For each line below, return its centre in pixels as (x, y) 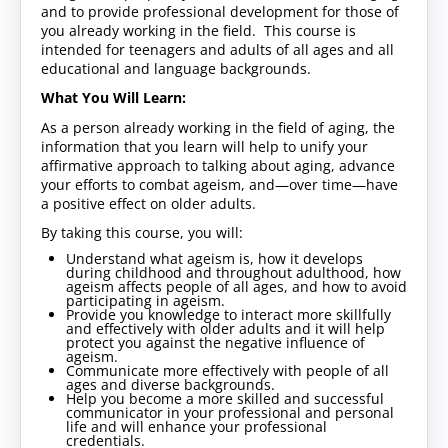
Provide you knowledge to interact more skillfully (228, 314)
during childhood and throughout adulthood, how (233, 272)
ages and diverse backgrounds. (170, 384)
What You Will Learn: (113, 97)
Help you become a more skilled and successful (225, 398)
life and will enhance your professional (196, 426)
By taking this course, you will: (142, 232)
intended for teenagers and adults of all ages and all (217, 49)
